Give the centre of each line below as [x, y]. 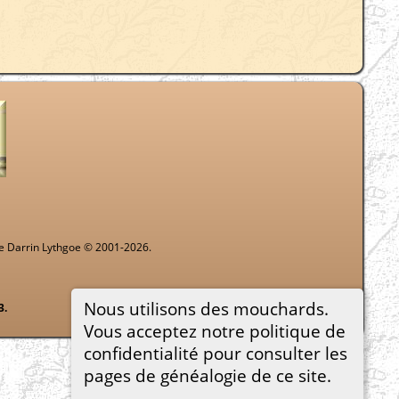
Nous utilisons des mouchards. [206, 308]
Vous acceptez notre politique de [214, 330]
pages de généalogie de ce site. [207, 375]
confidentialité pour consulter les [215, 353]
